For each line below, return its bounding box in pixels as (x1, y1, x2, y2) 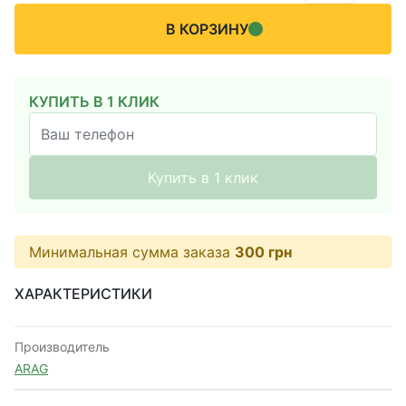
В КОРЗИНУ (165, 20, 248, 38)
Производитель (14, 339, 110, 354)
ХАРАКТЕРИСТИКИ (14, 285, 152, 303)
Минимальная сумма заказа (29, 243, 235, 261)
